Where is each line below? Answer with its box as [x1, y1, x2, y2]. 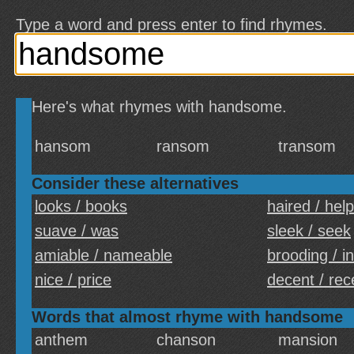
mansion [278, 331, 337, 348]
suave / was [35, 222, 119, 239]
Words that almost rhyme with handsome [32, 308, 343, 326]
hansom [35, 137, 91, 155]
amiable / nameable [35, 247, 172, 264]
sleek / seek [267, 222, 351, 239]
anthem [35, 331, 88, 348]
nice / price [35, 271, 111, 288]
